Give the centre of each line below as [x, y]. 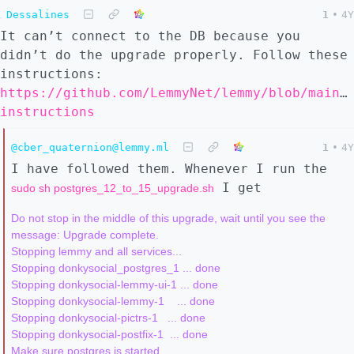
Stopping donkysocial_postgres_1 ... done [116, 268]
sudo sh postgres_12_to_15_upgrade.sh [113, 188]
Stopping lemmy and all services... [96, 251]
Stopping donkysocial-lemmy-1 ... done [113, 301]
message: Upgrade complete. [85, 235]
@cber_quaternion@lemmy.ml [90, 147]
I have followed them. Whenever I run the [169, 169]
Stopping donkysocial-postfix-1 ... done [109, 334]
